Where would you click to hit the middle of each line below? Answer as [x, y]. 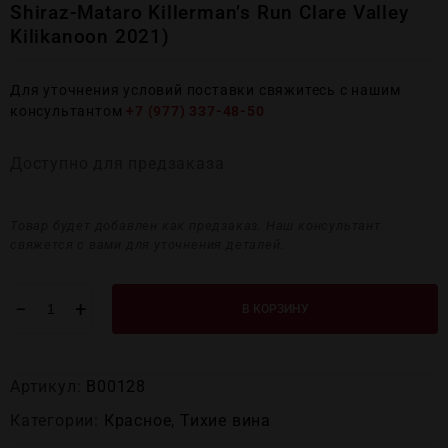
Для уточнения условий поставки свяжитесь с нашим [205, 90]
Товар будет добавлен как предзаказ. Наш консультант [195, 225]
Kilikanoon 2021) [90, 36]
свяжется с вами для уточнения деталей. [147, 244]
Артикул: [48, 386]
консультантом [68, 111]
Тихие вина [226, 420]
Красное [137, 420]
